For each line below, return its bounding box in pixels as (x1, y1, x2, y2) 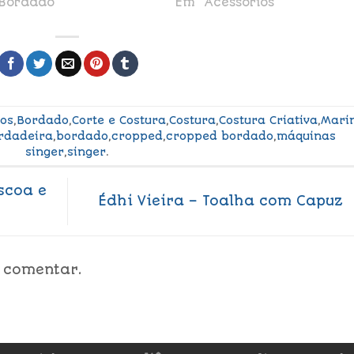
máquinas (277, 129, 337, 142)
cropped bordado (166, 129, 274, 142)
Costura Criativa (219, 113, 318, 126)
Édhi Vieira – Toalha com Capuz (97, 192, 348, 209)
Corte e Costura (72, 113, 167, 126)
